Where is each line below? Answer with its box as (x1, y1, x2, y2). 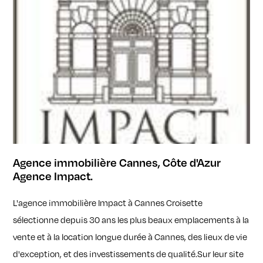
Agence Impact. (13, 169, 93, 183)
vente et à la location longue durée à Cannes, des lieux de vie (13, 231, 248, 242)
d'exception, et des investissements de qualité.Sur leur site (13, 248, 244, 259)
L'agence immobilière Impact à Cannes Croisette (13, 197, 203, 208)
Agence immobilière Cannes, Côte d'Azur (13, 156, 221, 170)
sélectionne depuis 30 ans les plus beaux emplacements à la (13, 214, 249, 225)
